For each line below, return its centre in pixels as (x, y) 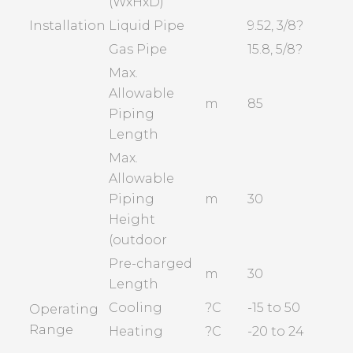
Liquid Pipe (147, 26)
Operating (64, 310)
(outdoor (138, 240)
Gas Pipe (138, 50)
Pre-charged (151, 264)
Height (132, 220)
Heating (136, 332)
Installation (68, 26)
